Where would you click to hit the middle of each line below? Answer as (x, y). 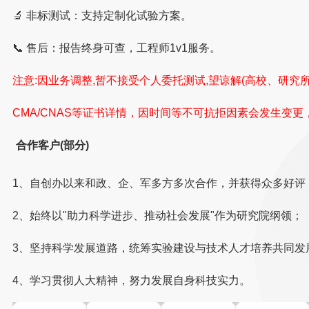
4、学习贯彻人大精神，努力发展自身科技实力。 (132, 280)
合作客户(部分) (53, 145)
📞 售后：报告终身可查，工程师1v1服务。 (117, 48)
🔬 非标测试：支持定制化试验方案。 (102, 15)
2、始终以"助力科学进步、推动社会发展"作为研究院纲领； (158, 215)
